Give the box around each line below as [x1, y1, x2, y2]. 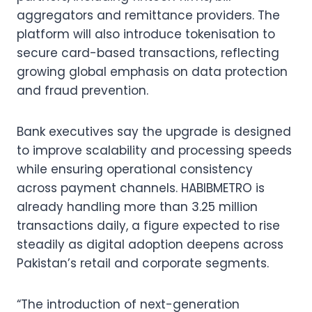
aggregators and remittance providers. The [17, 6, 280, 24]
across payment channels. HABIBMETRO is [17, 179, 265, 196]
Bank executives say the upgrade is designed [17, 123, 291, 140]
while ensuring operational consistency [17, 160, 253, 178]
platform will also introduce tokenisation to [17, 25, 275, 42]
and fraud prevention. [17, 81, 148, 99]
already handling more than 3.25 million [17, 198, 258, 215]
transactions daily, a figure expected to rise [17, 217, 280, 234]
